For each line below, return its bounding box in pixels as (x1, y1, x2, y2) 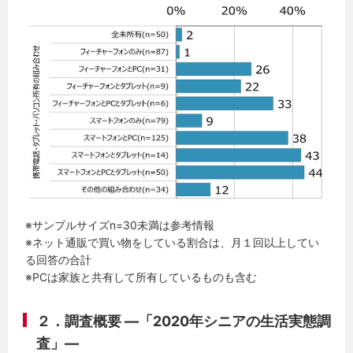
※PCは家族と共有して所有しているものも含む (25, 270, 258, 284)
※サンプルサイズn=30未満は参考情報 (25, 218, 215, 232)
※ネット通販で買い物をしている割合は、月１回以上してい (25, 236, 320, 250)
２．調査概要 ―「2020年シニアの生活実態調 (36, 313, 332, 330)
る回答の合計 (25, 253, 92, 267)
